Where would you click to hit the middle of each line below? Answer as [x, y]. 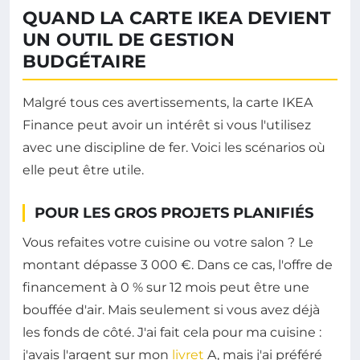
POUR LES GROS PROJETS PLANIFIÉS [174, 213]
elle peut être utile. [83, 170]
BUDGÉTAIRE [84, 61]
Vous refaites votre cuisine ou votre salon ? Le [168, 242]
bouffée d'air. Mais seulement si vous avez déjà [171, 309]
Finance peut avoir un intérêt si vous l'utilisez [167, 125]
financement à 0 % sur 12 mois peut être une [166, 287]
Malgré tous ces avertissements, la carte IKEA [168, 102]
